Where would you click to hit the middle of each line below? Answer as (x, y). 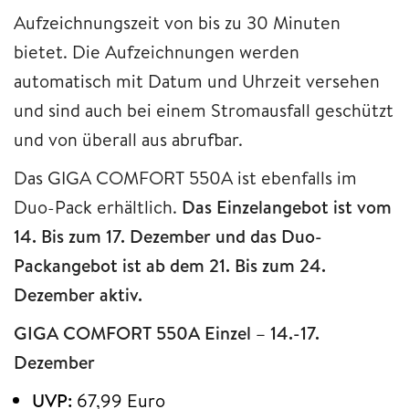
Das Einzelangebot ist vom (287, 206)
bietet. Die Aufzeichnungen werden (157, 51)
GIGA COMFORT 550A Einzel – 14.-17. (167, 332)
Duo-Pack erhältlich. (98, 206)
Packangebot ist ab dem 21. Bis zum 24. (170, 265)
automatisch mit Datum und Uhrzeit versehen (197, 80)
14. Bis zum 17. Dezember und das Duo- (168, 236)
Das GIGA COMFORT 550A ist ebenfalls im (185, 177)
